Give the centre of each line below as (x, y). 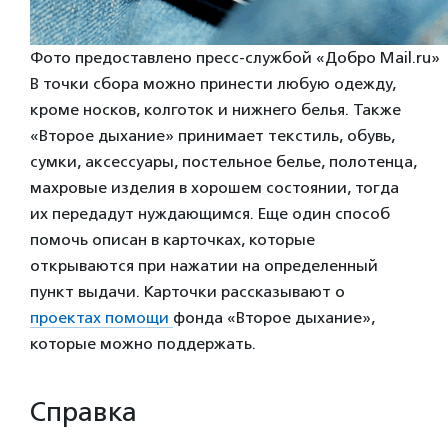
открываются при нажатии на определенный (204, 265)
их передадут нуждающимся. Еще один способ (210, 213)
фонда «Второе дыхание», (274, 317)
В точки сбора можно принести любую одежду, (213, 83)
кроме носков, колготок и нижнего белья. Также (215, 109)
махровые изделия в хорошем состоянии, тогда (214, 187)
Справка (83, 411)
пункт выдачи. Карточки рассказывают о (187, 291)
